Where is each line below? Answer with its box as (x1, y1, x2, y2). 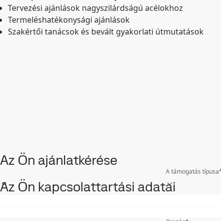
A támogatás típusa (166, 167, 219, 176)
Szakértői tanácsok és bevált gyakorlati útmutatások (8, 26, 204, 37)
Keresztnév (166, 194, 196, 202)
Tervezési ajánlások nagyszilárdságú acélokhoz (8, 2, 183, 13)
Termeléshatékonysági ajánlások (8, 14, 130, 25)
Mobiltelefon (166, 206, 200, 214)
